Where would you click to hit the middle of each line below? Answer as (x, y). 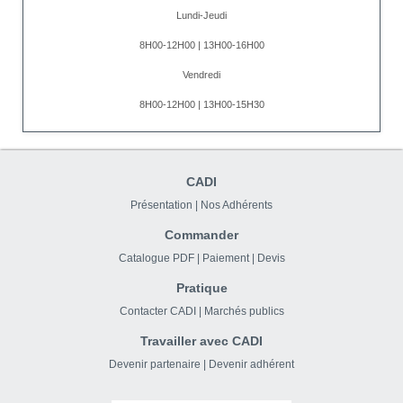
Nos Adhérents (237, 206)
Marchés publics (244, 312)
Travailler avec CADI (201, 341)
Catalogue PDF (156, 259)
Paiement (225, 259)
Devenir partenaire (155, 365)
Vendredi (201, 75)
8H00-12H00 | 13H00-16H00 (201, 45)
